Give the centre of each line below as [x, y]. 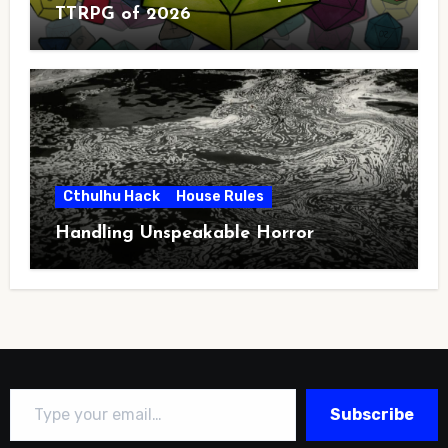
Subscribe [372, 414]
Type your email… [33, 387]
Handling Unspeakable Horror [184, 233]
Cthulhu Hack [111, 196]
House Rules [219, 196]
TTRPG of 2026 [122, 14]
